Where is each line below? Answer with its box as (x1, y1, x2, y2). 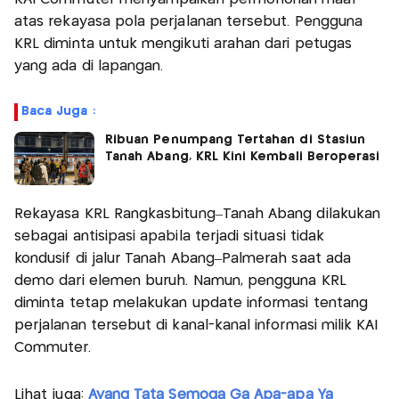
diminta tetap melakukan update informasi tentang (14, 297, 369, 311)
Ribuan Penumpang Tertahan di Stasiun (105, 134, 366, 147)
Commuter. (14, 341, 91, 355)
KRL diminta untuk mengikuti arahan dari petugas (14, 37, 353, 52)
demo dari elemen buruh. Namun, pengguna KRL (14, 274, 346, 289)
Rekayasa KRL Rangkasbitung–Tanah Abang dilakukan (14, 208, 381, 222)
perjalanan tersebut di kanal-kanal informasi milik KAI (14, 319, 379, 333)
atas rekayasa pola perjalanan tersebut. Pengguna (14, 15, 363, 29)
